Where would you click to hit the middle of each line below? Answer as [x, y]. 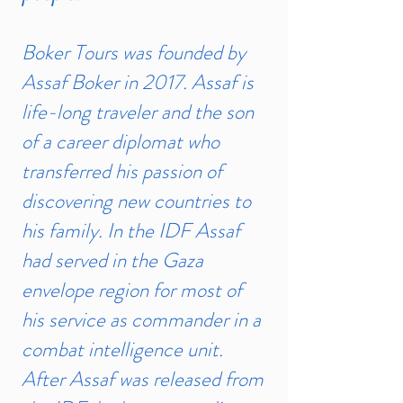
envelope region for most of [132, 290]
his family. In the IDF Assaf [131, 231]
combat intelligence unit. [122, 349]
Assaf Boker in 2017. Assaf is [138, 82]
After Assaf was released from [143, 379]
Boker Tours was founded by [134, 53]
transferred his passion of [122, 171]
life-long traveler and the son [138, 112]
